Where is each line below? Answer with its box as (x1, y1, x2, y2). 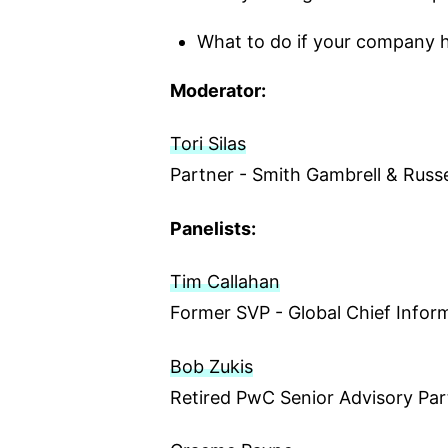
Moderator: (169, 79, 266, 101)
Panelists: (169, 217, 256, 239)
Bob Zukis (169, 355, 253, 377)
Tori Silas (169, 133, 246, 155)
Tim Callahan (169, 271, 280, 293)
